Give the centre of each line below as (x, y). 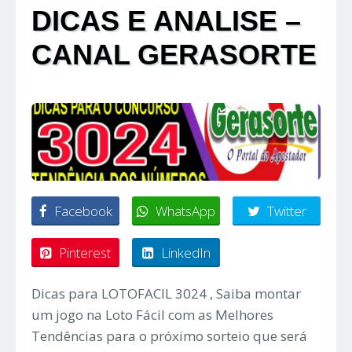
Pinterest (85, 253)
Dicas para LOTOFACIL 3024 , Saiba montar (166, 294)
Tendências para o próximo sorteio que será (169, 336)
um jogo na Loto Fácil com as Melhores (152, 315)
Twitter (286, 211)
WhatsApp (185, 211)
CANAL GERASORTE (174, 55)
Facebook (83, 211)
